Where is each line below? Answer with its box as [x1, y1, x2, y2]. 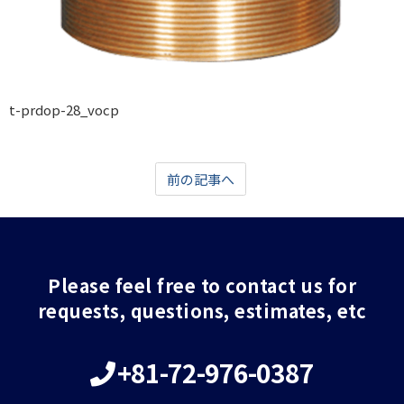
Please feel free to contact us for [48, 272, 356, 299]
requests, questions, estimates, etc [37, 298, 367, 325]
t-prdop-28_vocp [9, 100, 119, 120]
